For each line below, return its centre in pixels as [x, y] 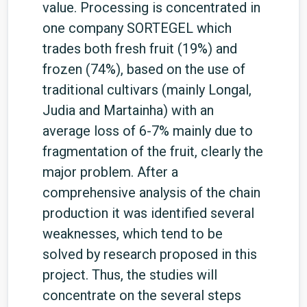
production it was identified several [148, 213]
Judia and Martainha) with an [128, 110]
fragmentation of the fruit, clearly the [153, 151]
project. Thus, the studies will [130, 275]
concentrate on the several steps [142, 295]
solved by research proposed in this [150, 254]
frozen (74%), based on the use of [144, 69]
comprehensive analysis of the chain [151, 193]
